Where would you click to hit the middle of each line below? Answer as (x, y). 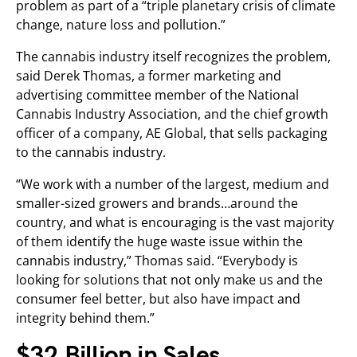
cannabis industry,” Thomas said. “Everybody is (157, 261)
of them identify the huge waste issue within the (159, 241)
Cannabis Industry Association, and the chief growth (172, 114)
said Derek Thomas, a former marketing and (149, 76)
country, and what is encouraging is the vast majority (175, 222)
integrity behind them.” (85, 318)
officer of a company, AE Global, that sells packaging (172, 133)
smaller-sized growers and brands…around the (157, 203)
